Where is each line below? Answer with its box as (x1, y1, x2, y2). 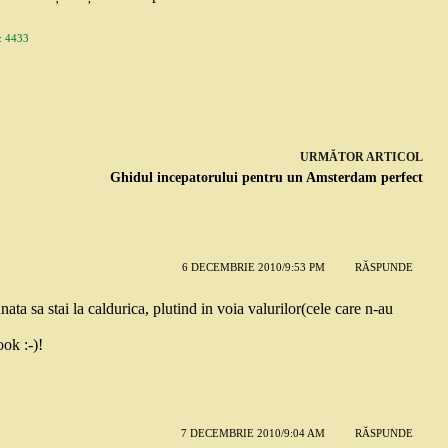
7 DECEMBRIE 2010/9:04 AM (180, 427, 325, 440)
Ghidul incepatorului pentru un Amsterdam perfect (109, 169, 423, 185)
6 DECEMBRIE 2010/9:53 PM (181, 261, 325, 274)
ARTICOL (365, 149, 423, 164)
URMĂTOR (299, 149, 366, 164)
